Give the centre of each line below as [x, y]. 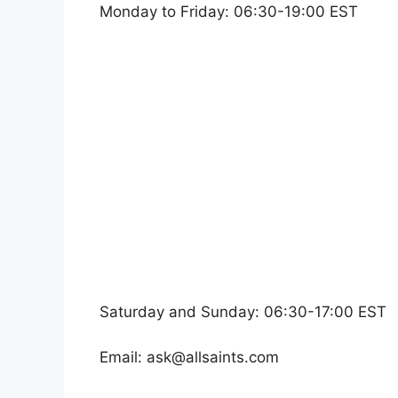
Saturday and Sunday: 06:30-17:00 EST [243, 312]
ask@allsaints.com [213, 357]
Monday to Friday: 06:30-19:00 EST [229, 11]
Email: [123, 357]
